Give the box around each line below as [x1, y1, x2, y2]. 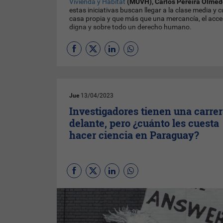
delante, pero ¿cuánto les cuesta [69, 116, 220, 129]
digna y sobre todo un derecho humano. [69, 23, 192, 31]
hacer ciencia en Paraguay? [69, 128, 200, 141]
